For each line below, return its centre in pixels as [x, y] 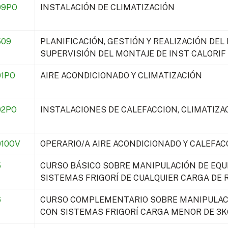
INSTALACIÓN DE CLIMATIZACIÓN [107, 8]
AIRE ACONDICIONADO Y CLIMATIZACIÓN [121, 76]
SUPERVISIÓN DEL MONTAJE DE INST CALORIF [133, 54]
